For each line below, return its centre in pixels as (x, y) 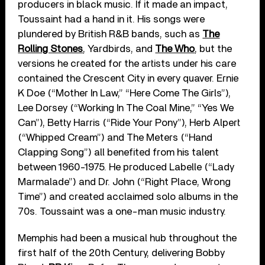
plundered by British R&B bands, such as (110, 34)
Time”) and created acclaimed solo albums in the (128, 196)
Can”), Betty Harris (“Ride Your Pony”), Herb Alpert (129, 122)
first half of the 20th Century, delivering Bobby (122, 253)
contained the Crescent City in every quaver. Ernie (128, 78)
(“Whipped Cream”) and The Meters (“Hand (115, 137)
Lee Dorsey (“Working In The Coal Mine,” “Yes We (126, 108)
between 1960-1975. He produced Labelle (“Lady (126, 167)
